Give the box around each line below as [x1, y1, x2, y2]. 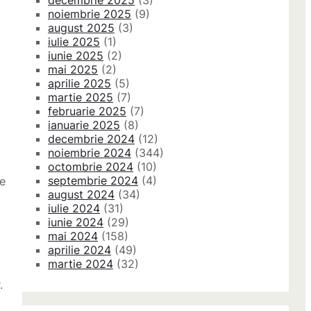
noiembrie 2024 [48, 146, 131, 160]
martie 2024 [48, 257, 113, 271]
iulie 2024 [48, 201, 100, 216]
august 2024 [48, 187, 115, 202]
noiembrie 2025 [48, 7, 131, 22]
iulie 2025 [48, 35, 100, 49]
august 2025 [48, 21, 115, 35]
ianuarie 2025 [48, 118, 120, 133]
